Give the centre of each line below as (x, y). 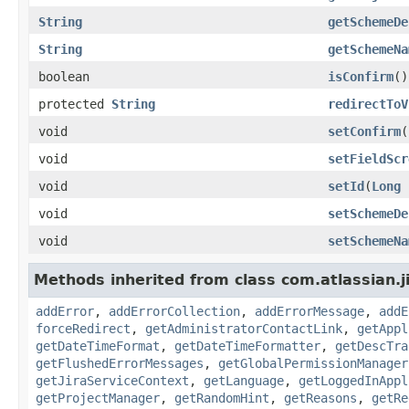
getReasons (320, 398)
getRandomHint (222, 398)
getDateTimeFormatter (247, 346)
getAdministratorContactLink (244, 328)
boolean (64, 76)
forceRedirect (83, 328)
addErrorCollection (174, 311)
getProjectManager (98, 398)
